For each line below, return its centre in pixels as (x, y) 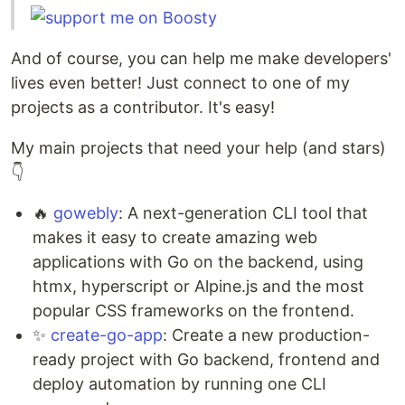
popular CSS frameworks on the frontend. (193, 311)
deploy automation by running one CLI (179, 384)
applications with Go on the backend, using (198, 262)
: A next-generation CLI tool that (243, 213)
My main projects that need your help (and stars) (198, 148)
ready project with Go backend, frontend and (206, 360)
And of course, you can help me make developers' (201, 59)
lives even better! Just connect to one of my (180, 83)
